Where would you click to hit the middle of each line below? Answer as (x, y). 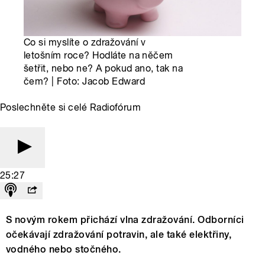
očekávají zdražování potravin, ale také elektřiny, (119, 235)
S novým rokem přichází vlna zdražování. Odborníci (125, 220)
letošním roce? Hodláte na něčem (98, 56)
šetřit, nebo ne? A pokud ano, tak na (104, 69)
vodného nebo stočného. (65, 250)
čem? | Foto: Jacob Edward (84, 82)
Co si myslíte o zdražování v (85, 43)
